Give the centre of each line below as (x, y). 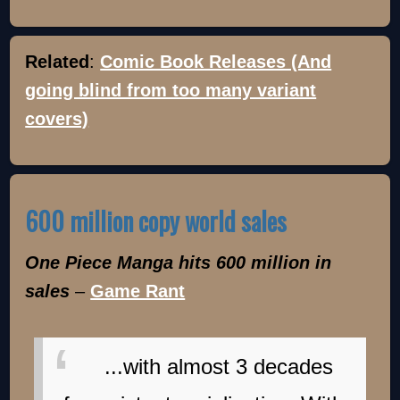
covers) (57, 118)
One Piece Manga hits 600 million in (179, 263)
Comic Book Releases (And (216, 61)
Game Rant (138, 292)
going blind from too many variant (171, 90)
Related (58, 61)
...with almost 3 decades (219, 367)
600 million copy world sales (156, 221)
